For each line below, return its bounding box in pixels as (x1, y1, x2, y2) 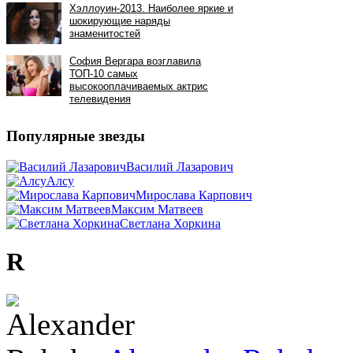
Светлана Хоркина (120, 216, 221, 230)
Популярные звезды (6, 128, 145, 145)
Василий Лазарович (126, 159, 233, 173)
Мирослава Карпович (136, 188, 252, 202)
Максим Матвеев (111, 202, 203, 216)
